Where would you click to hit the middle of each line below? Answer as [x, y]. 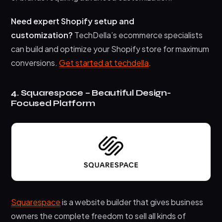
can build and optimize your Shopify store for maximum [110, 49]
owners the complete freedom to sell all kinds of [99, 216]
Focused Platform [53, 103]
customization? [42, 35]
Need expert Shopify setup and [73, 21]
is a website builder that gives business [132, 202]
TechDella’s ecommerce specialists [138, 35]
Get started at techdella [104, 62]
